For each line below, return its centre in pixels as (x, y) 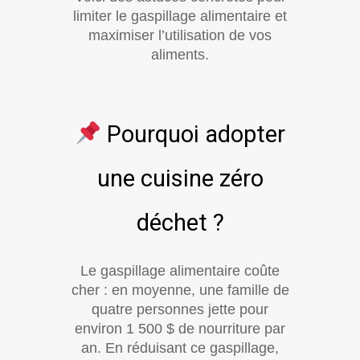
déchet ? (180, 222)
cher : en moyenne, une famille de (180, 290)
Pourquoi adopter (194, 134)
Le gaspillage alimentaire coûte (180, 270)
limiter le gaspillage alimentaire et (180, 16)
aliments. (180, 54)
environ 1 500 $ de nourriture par (180, 328)
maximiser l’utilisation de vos (180, 35)
